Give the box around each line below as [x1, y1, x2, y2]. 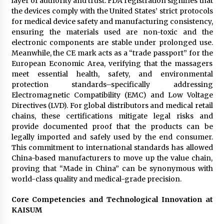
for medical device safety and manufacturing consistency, [11, 16, 213, 26]
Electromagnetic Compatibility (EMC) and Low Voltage [11, 90, 213, 99]
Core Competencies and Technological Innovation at [11, 194, 213, 204]
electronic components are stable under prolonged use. [11, 37, 213, 47]
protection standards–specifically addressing [11, 79, 213, 89]
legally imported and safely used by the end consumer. [11, 132, 213, 141]
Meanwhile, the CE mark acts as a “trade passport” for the [11, 48, 213, 57]
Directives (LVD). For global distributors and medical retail [11, 100, 213, 110]
